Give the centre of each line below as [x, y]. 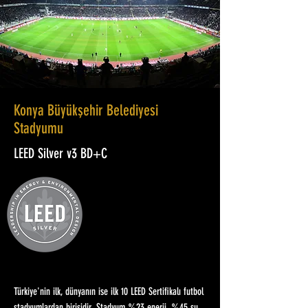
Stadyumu [38, 129]
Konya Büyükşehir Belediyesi [86, 111]
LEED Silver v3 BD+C [60, 155]
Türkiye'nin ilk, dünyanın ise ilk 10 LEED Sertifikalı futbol [109, 293]
